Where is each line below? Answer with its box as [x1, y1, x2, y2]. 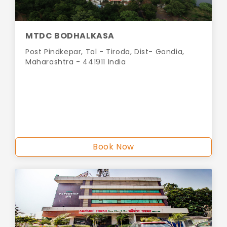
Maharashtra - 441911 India [25, 57, 126, 67]
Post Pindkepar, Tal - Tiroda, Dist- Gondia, [25, 47, 184, 57]
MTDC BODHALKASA [25, 30, 115, 42]
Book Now [93, 141, 134, 153]
